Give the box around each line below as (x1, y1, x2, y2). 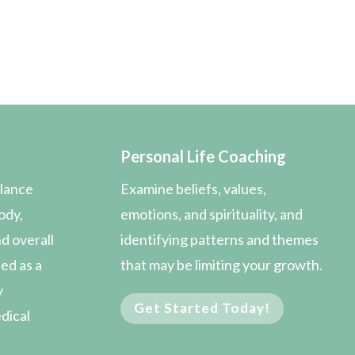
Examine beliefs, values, (120, 180, 267, 198)
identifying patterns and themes (120, 231, 319, 249)
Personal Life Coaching (120, 147, 287, 166)
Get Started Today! (134, 300, 271, 317)
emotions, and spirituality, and (120, 205, 303, 223)
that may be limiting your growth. (120, 256, 323, 274)
